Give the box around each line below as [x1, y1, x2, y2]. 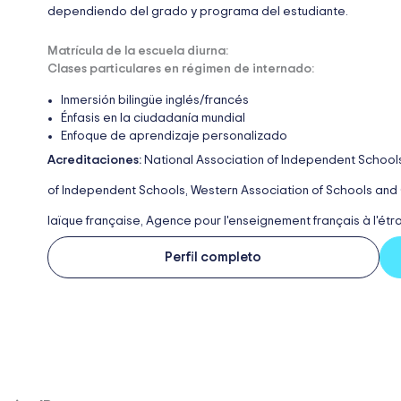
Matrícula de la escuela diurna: [47, 45, 228, 58]
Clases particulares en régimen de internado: [47, 63, 314, 76]
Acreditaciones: [47, 154, 144, 167]
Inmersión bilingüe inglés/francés [61, 94, 249, 107]
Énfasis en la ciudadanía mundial [61, 112, 245, 125]
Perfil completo [165, 251, 262, 265]
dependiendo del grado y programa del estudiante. [47, 4, 348, 18]
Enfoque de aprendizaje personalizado [61, 130, 287, 143]
